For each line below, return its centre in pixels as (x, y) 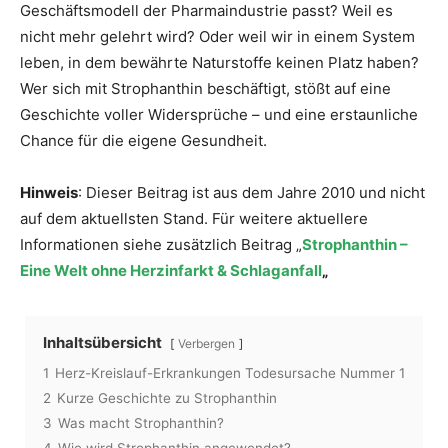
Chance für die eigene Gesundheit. (143, 140)
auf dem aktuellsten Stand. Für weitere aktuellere (194, 218)
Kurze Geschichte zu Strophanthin (167, 398)
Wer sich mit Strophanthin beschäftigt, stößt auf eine (205, 88)
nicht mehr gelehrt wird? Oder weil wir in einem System (217, 36)
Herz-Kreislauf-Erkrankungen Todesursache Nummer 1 (230, 373)
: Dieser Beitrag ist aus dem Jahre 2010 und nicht (251, 192)
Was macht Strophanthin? (141, 423)
